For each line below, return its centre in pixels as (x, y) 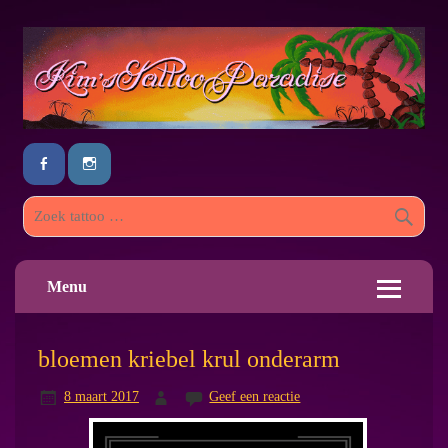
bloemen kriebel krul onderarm (188, 358)
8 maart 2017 (101, 396)
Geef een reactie (255, 396)
